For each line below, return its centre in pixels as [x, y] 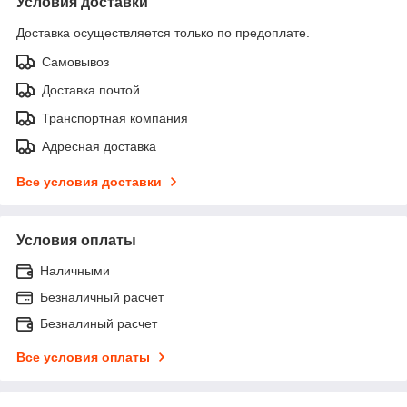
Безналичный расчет [102, 297]
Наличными [75, 270]
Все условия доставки [89, 181]
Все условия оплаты [83, 357]
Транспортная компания [115, 118]
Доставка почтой [91, 89]
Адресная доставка [99, 146]
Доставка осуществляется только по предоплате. [163, 32]
